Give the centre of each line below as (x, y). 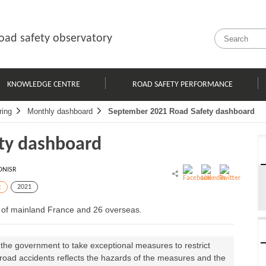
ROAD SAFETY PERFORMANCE (183, 84)
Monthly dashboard (60, 111)
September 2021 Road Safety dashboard (181, 111)
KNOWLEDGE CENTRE (43, 84)
